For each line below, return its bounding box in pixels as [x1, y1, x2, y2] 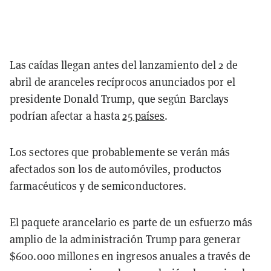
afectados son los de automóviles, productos [10, 161, 222, 176]
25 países [122, 108, 165, 123]
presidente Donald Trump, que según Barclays [10, 91, 229, 106]
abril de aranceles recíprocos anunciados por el [10, 74, 235, 89]
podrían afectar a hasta [10, 108, 123, 123]
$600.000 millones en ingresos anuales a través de [10, 248, 250, 263]
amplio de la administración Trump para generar [10, 231, 241, 246]
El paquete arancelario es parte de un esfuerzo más [10, 214, 253, 229]
